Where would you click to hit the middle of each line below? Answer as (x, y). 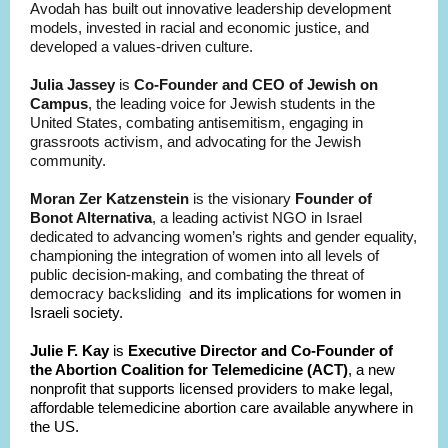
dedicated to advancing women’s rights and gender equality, (223, 236)
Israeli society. (76, 312)
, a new (371, 369)
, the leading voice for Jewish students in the (231, 103)
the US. (54, 426)
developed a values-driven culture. (143, 46)
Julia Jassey (72, 84)
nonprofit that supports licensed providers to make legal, (211, 388)
